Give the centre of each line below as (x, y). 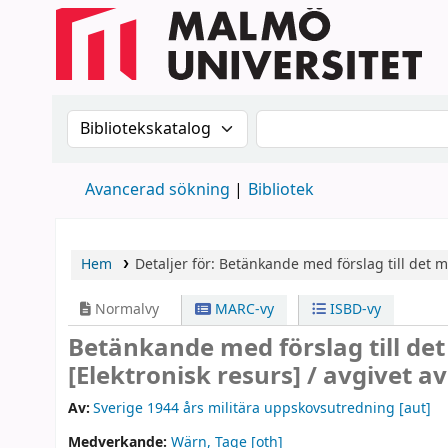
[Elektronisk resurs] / (195, 376)
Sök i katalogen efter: (162, 122)
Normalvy (125, 309)
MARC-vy (243, 309)
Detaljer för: (176, 264)
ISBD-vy (353, 309)
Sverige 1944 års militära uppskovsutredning (244, 409)
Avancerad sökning (157, 190)
